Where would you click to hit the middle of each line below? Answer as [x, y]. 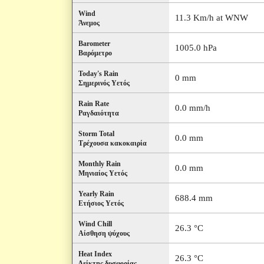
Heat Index [95, 254]
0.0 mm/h [193, 108]
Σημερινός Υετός [104, 83]
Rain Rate [94, 104]
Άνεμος [89, 23]
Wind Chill [95, 224]
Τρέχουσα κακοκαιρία [113, 143]
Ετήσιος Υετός [101, 203]
